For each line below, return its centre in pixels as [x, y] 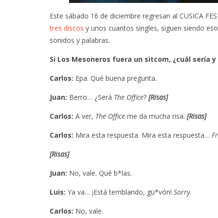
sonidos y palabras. [80, 40]
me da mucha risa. [156, 116]
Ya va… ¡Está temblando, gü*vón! [120, 192]
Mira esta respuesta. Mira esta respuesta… [143, 135]
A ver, [84, 116]
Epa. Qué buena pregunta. [115, 78]
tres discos [67, 28]
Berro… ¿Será [91, 97]
